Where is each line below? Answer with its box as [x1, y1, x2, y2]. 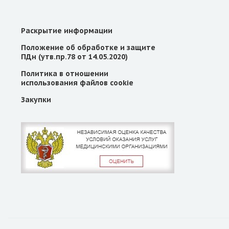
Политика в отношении [21, 69, 108, 79]
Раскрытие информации [21, 26, 112, 36]
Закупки [21, 95, 51, 105]
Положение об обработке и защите [21, 43, 155, 53]
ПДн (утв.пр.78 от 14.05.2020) [21, 52, 128, 62]
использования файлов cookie [21, 78, 133, 88]
